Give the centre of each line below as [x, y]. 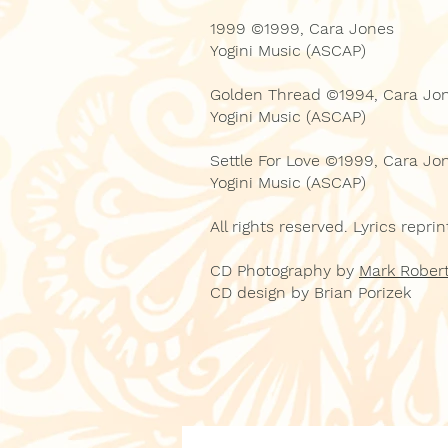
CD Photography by [284, 270]
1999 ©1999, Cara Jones [302, 28]
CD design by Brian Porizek [310, 292]
